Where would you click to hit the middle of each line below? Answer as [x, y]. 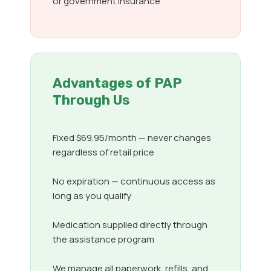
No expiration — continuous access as [134, 181]
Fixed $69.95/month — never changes [132, 138]
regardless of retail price [103, 152]
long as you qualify [92, 196]
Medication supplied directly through [130, 225]
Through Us [91, 100]
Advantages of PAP [117, 83]
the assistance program [103, 240]
